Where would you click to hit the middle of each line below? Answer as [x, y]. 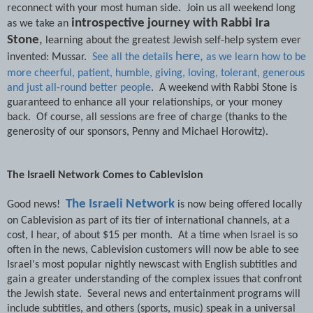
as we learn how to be [255, 57]
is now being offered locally [240, 204]
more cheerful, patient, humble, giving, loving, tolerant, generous [156, 73]
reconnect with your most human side [93, 8]
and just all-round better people [79, 88]
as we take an [39, 23]
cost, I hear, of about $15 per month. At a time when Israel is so [152, 235]
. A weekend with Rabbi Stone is [224, 88]
